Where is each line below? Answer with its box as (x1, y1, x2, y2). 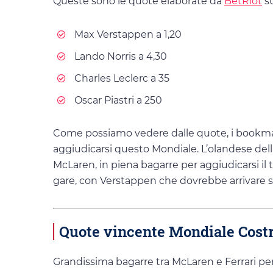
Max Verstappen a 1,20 (74, 28, 182, 40)
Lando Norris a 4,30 (74, 50, 167, 62)
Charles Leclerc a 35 (74, 72, 169, 84)
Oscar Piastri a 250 (74, 94, 162, 106)
